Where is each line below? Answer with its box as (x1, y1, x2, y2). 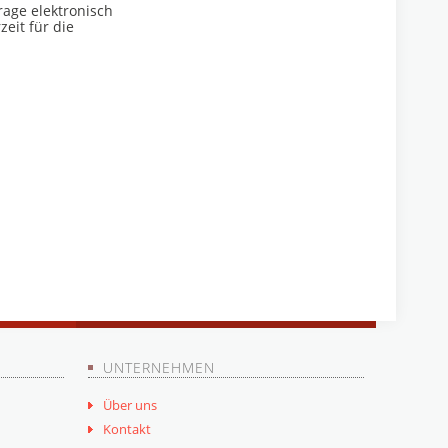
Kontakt (103, 419, 151, 438)
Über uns (103, 395, 157, 414)
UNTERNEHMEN (103, 357, 215, 377)
